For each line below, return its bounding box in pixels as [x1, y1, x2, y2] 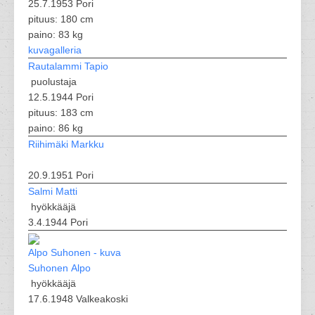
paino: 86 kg [28, 122, 83, 134]
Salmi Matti [28, 186, 77, 197]
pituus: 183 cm [28, 107, 94, 118]
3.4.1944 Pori [28, 217, 88, 228]
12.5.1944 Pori [28, 91, 94, 103]
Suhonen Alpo [28, 262, 91, 274]
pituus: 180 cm [28, 13, 94, 25]
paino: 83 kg [28, 29, 83, 40]
